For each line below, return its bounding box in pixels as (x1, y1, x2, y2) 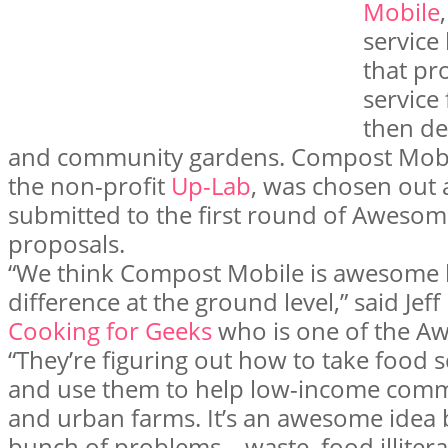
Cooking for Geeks (8, 313, 212, 347)
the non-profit (8, 168, 171, 202)
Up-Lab (171, 168, 251, 202)
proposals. (8, 226, 125, 260)
